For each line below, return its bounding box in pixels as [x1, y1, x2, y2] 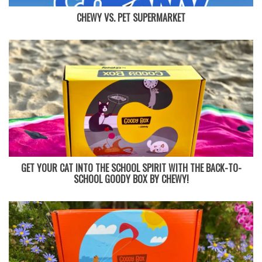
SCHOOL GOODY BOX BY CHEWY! [73, 171, 189, 186]
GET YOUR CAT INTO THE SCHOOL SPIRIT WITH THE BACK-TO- [20, 160, 242, 175]
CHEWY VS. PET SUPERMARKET [77, 10, 185, 25]
